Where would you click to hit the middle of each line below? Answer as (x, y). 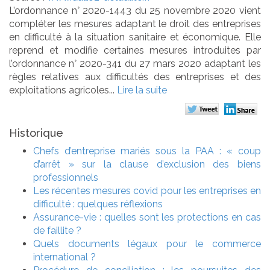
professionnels (66, 177)
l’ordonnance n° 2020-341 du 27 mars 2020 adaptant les (135, 63)
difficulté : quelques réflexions (98, 204)
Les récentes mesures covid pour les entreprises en (147, 190)
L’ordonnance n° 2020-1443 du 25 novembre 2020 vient (135, 10)
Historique (36, 133)
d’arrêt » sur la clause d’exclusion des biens (147, 164)
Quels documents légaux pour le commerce (147, 243)
